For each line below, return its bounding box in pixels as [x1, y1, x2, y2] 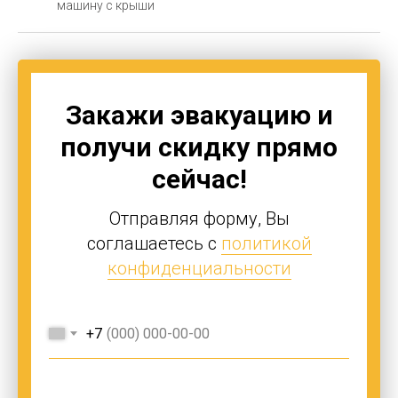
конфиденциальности [107, 257, 291, 279]
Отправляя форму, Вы [108, 207, 290, 229]
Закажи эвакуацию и [65, 99, 333, 131]
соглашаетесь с [86, 232, 221, 254]
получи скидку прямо [60, 131, 338, 163]
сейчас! [151, 163, 247, 195]
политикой [220, 232, 312, 254]
